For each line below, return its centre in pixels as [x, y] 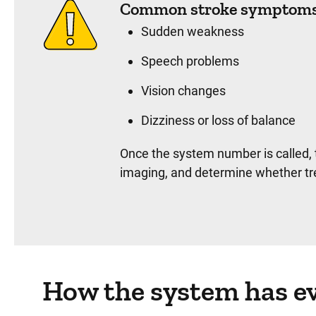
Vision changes [183, 91]
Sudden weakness [193, 31]
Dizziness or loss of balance [218, 120]
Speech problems [190, 61]
